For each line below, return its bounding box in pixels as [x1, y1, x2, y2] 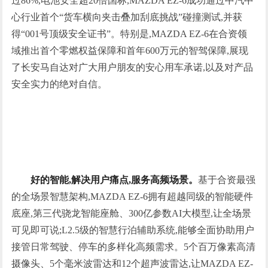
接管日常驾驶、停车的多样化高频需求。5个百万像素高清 [11, 242, 256, 252]
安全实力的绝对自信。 [11, 79, 108, 89]
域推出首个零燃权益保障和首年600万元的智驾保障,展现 [11, 45, 249, 56]
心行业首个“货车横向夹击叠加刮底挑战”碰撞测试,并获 [11, 12, 243, 22]
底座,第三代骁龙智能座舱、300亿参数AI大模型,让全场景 [11, 208, 252, 218]
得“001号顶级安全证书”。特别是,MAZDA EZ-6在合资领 [11, 29, 248, 39]
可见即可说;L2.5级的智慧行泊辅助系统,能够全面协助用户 [11, 225, 255, 235]
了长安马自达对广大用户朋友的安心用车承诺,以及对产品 [11, 62, 254, 72]
